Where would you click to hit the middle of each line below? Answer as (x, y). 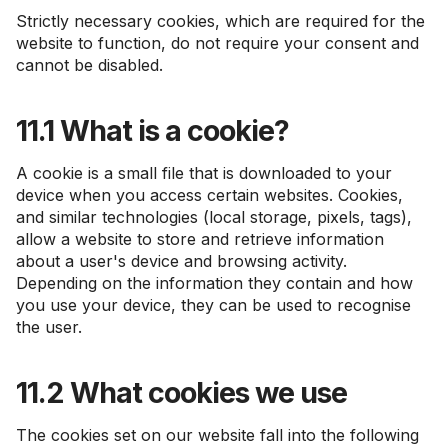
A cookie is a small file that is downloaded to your (204, 173)
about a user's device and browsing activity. (181, 261)
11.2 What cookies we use (181, 392)
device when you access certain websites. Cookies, (209, 195)
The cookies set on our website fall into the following (217, 435)
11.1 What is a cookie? (152, 130)
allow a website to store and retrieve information (200, 239)
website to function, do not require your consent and (217, 43)
